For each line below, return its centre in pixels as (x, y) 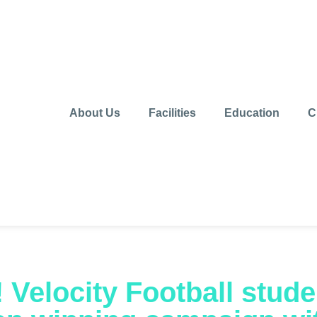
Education (252, 113)
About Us (94, 113)
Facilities (172, 113)
